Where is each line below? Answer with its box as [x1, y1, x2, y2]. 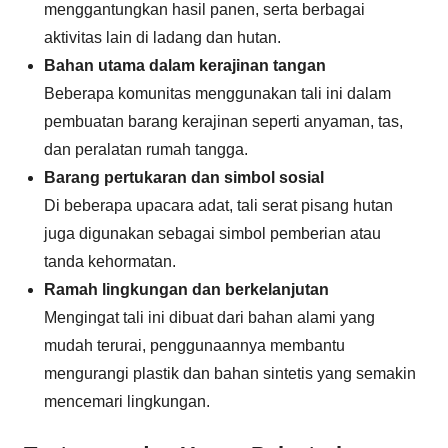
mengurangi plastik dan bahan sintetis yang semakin [44, 365, 416, 382]
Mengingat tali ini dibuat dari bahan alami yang [44, 309, 375, 326]
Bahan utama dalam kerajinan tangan [44, 57, 326, 74]
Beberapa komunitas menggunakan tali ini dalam [44, 85, 391, 102]
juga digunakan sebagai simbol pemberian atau [44, 225, 381, 242]
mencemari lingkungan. [44, 393, 210, 410]
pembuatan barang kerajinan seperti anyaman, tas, [44, 113, 403, 130]
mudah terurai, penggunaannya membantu [44, 337, 345, 354]
